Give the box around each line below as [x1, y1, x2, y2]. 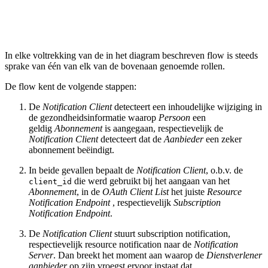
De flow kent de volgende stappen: [5, 81, 136, 92]
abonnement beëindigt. [29, 144, 114, 155]
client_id [29, 176, 72, 186]
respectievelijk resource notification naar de [29, 239, 194, 249]
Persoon [159, 112, 193, 123]
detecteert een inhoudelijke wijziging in [112, 101, 262, 112]
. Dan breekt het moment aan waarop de [53, 249, 206, 260]
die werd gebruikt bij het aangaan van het [72, 175, 230, 186]
